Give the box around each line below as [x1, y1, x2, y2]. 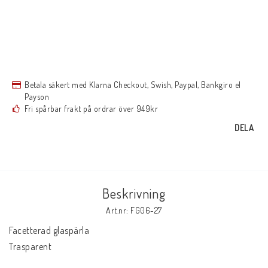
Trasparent [9, 240, 51, 252]
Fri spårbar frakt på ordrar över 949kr [25, 103, 158, 114]
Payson [25, 92, 49, 102]
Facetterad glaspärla [9, 224, 92, 236]
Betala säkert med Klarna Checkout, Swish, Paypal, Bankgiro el [25, 80, 241, 90]
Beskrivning [102, 185, 166, 202]
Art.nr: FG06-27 [106, 205, 162, 215]
